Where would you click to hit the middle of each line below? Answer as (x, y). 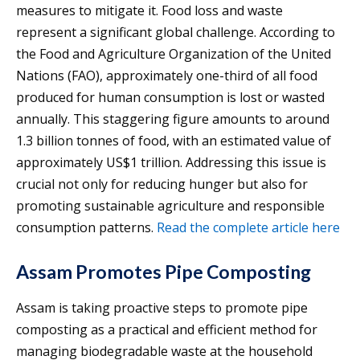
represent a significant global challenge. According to (176, 32)
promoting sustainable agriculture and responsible (170, 205)
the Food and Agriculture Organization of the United (174, 53)
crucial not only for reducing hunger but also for (162, 184)
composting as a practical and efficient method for (167, 329)
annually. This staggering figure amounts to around (173, 119)
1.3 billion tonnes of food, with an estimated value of (174, 140)
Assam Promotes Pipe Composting (164, 271)
